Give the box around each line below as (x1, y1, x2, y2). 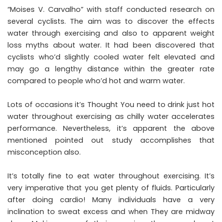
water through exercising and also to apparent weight (7, 28, 215, 38)
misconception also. (7, 147, 81, 157)
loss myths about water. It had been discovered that (7, 40, 215, 50)
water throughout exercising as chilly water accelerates (7, 111, 215, 121)
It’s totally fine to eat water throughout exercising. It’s (7, 170, 215, 181)
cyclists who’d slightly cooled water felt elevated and (7, 52, 215, 62)
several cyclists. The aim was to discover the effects (7, 16, 215, 26)
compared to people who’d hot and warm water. (7, 75, 185, 86)
